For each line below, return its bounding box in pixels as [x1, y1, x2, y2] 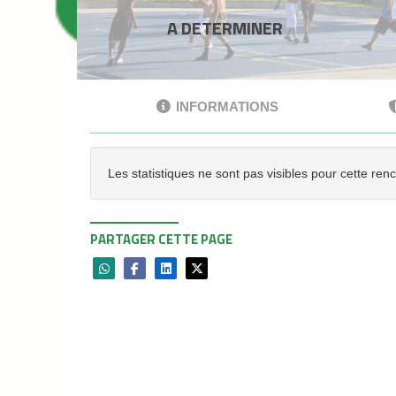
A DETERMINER [166, 14, 283, 42]
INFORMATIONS [176, 99, 278, 114]
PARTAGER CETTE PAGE [90, 229, 232, 249]
